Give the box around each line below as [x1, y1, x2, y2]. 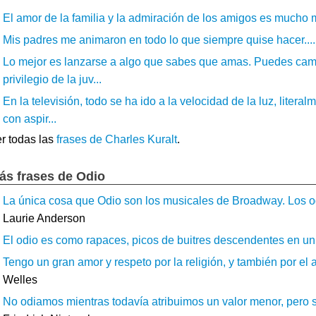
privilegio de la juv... [3, 73, 102, 85]
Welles [3, 274, 37, 286]
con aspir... [3, 113, 56, 125]
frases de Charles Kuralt [56, 133, 177, 145]
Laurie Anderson [3, 212, 85, 224]
